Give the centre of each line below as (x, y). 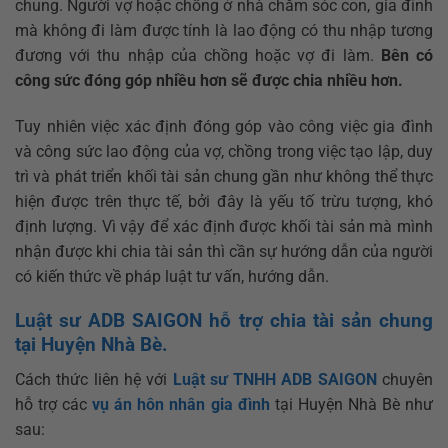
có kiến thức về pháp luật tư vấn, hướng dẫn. (172, 276)
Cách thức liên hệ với (94, 379)
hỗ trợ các (54, 404)
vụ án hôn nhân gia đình (181, 404)
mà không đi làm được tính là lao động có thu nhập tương (224, 30)
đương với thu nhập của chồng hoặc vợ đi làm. (198, 55)
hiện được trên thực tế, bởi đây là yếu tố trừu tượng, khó (224, 201)
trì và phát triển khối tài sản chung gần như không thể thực (224, 176)
